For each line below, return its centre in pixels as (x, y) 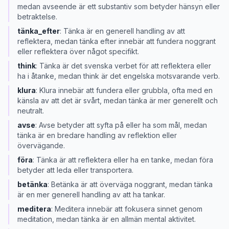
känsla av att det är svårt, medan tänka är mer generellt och (118, 100)
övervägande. (41, 145)
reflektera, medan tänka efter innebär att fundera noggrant (117, 41)
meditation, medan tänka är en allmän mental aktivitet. (107, 219)
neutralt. (31, 111)
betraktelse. (37, 17)
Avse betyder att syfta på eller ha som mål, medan (123, 125)
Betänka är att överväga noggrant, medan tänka (132, 184)
